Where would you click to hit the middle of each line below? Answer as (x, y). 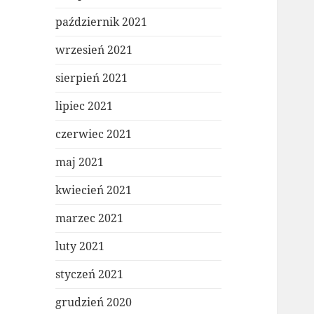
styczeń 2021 (90, 274)
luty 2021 (80, 246)
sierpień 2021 (92, 78)
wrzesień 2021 (94, 50)
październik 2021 (102, 22)
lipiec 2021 (84, 106)
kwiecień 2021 (94, 190)
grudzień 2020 (94, 302)
